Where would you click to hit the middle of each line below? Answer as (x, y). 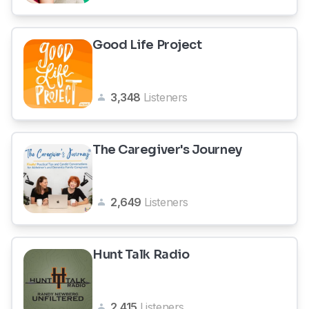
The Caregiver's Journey (167, 150)
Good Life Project (147, 45)
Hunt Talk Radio (141, 255)
